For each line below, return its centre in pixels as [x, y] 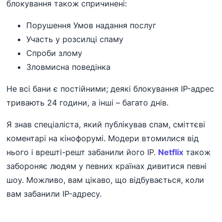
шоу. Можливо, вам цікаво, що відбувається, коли [106, 180]
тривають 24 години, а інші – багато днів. [88, 103]
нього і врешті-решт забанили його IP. [83, 152]
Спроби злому [55, 53]
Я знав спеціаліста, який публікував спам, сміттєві [106, 125]
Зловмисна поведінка [69, 67]
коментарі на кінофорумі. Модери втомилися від [103, 139]
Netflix [171, 152]
